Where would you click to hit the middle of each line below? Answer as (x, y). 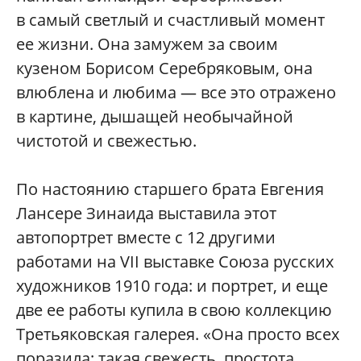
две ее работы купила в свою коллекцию (174, 309)
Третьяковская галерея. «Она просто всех (178, 334)
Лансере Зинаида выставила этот (146, 213)
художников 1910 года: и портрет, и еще (172, 285)
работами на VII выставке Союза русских (175, 261)
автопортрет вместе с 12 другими (146, 237)
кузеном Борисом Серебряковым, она (164, 68)
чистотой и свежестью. (106, 140)
